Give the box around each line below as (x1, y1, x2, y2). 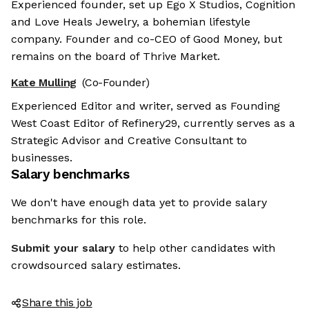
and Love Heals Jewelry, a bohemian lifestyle (11, 15, 250, 29)
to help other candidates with (119, 241, 275, 255)
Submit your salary (11, 241, 115, 255)
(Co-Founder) (82, 76, 150, 90)
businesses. (11, 151, 72, 165)
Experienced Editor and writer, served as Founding (11, 99, 280, 113)
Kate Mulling (11, 76, 77, 90)
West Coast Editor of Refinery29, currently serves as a (11, 117, 295, 130)
